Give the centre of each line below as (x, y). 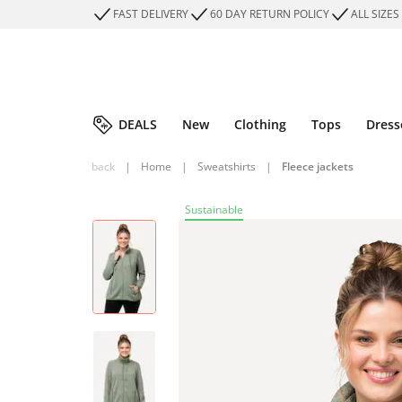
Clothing (260, 124)
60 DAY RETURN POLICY (270, 14)
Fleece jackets (318, 166)
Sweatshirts (227, 166)
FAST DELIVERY (151, 14)
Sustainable (214, 210)
